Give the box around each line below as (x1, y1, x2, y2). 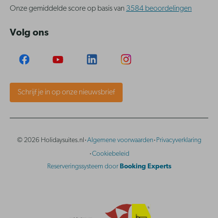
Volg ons (10, 28, 49, 38)
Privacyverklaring (156, 137, 201, 145)
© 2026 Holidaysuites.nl (17, 137, 84, 145)
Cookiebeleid (91, 150, 129, 158)
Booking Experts (119, 163, 171, 171)
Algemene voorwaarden (87, 137, 153, 145)
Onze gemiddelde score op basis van (10, 5, 126, 13)
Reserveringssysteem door (47, 163, 120, 171)
